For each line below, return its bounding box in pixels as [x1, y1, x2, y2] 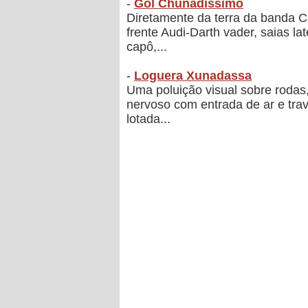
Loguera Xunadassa [134, 69, 252, 83]
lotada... [126, 112, 170, 126]
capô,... [126, 40, 167, 54]
